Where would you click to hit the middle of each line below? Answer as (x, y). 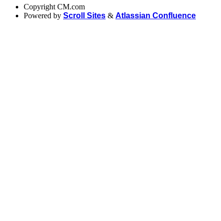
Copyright (39, 6)
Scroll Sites (84, 15)
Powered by (42, 15)
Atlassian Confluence (156, 15)
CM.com (71, 6)
